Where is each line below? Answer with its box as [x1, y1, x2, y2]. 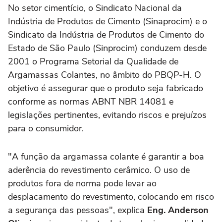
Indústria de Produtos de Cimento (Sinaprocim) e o [8, 15, 207, 28]
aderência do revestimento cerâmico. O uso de [8, 164, 190, 176]
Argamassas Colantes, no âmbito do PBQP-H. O [8, 69, 201, 81]
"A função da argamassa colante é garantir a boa [8, 151, 204, 163]
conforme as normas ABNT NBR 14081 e [8, 96, 173, 108]
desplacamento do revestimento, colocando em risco [8, 191, 214, 203]
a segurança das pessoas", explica [8, 204, 147, 217]
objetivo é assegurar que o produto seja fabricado [8, 82, 203, 95]
